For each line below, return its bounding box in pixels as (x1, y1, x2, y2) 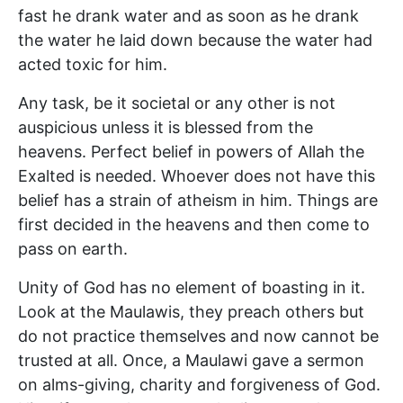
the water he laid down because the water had (18, 30, 372, 49)
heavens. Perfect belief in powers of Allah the (18, 141, 364, 161)
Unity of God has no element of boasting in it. (18, 277, 365, 297)
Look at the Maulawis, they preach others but (18, 301, 364, 321)
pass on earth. (18, 238, 128, 258)
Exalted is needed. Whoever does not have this (18, 166, 375, 185)
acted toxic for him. (18, 54, 167, 74)
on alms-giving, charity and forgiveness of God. (18, 374, 381, 394)
